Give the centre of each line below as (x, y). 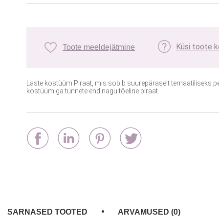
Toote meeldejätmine (99, 47)
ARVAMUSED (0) (149, 212)
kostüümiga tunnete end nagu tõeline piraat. (93, 91)
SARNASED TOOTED (47, 212)
